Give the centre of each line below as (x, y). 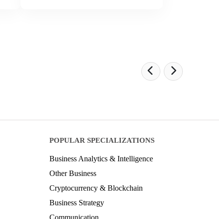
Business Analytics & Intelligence (101, 158)
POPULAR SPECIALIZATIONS (102, 140)
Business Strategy (77, 202)
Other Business (73, 173)
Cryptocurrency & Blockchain (96, 188)
